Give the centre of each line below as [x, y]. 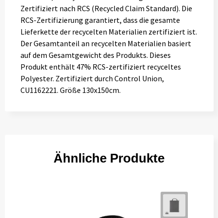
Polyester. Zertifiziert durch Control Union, [92, 78]
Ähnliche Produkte [109, 158]
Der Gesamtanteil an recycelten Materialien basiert [106, 43]
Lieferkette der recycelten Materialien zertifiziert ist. [109, 32]
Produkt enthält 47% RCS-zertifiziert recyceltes [100, 67]
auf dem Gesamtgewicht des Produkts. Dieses [95, 55]
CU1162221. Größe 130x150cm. [70, 90]
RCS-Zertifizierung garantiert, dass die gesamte [100, 20]
